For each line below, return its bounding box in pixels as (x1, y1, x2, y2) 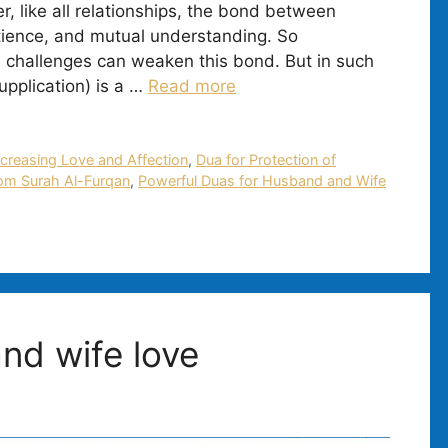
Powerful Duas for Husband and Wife (138, 171, 386, 189)
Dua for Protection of (196, 150, 337, 168)
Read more (148, 75, 236, 96)
